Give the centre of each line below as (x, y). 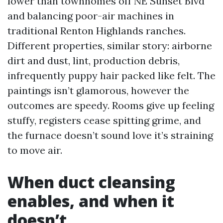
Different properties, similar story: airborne (110, 46)
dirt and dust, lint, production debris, (94, 60)
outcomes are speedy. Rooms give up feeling (111, 105)
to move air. (35, 150)
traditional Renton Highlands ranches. (97, 31)
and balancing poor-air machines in (91, 16)
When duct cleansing (91, 182)
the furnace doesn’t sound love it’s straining (110, 135)
